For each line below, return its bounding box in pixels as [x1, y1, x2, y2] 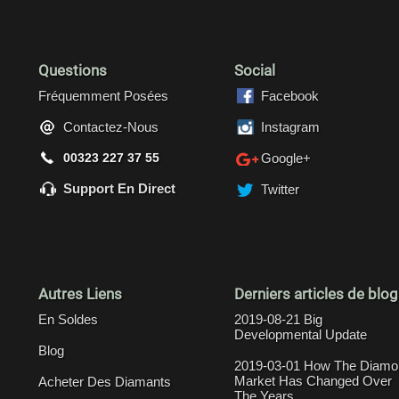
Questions [38, 61, 107, 79]
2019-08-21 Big [234, 311, 322, 327]
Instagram [261, 118, 320, 134]
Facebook [261, 87, 319, 103]
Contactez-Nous [63, 118, 159, 134]
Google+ [261, 150, 311, 166]
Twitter [261, 181, 299, 197]
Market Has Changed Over [234, 372, 392, 388]
